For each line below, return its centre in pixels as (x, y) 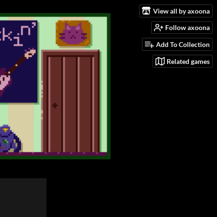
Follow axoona (187, 28)
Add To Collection (183, 45)
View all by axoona (181, 11)
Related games (188, 61)
